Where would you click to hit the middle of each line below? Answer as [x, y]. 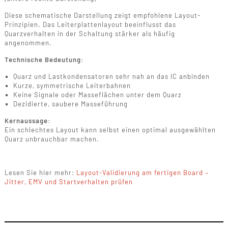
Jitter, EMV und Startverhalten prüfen [68, 182]
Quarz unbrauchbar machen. [52, 139]
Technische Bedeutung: [44, 60]
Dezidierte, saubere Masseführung [70, 104]
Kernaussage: [27, 121]
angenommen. [28, 43]
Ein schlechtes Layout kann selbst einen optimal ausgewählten [110, 130]
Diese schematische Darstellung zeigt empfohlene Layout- [102, 16]
